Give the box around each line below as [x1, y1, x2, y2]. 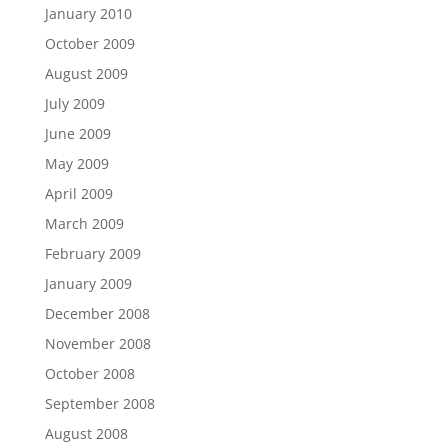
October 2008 [44, 363, 135, 383]
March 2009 [44, 213, 124, 233]
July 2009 [44, 93, 105, 113]
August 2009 [44, 63, 128, 83]
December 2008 [44, 303, 150, 323]
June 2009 [44, 123, 111, 143]
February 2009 [44, 243, 141, 263]
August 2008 [44, 423, 128, 443]
